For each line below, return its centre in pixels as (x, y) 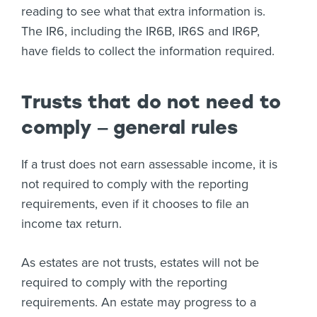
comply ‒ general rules (129, 127)
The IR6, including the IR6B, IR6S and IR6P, (140, 31)
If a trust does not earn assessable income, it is (149, 164)
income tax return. (71, 224)
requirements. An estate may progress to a (139, 302)
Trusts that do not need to (151, 102)
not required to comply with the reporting (135, 184)
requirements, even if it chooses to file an (135, 204)
